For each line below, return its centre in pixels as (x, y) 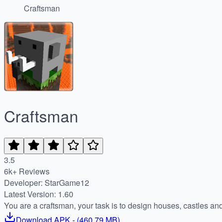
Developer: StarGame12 (67, 182)
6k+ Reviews (27, 171)
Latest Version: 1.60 (39, 194)
